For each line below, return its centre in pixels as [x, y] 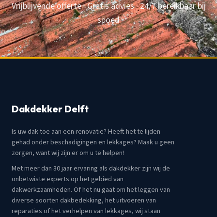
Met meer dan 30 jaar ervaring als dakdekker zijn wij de [91, 169]
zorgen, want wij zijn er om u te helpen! [68, 153]
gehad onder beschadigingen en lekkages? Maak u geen [93, 142]
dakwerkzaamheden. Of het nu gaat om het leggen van [91, 190]
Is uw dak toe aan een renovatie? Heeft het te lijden [86, 131]
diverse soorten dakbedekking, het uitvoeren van [84, 201]
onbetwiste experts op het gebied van [68, 179]
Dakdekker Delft [50, 109]
